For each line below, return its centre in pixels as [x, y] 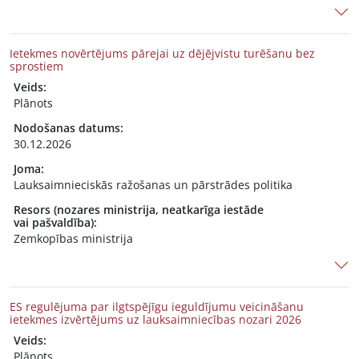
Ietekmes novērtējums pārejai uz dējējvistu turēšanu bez [162, 53]
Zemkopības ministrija [73, 238]
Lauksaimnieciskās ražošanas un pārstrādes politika [153, 185]
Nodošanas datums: [69, 128]
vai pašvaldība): [55, 222]
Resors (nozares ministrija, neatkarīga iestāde [139, 210]
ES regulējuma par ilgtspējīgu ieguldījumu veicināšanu [157, 307]
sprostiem [36, 66]
